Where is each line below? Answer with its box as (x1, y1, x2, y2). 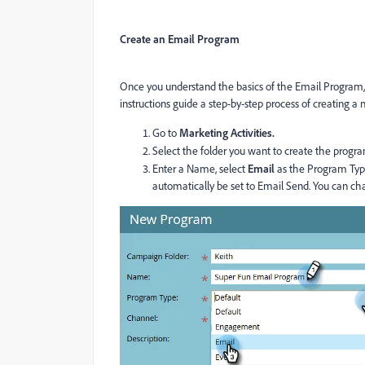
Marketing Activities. (179, 125, 275, 139)
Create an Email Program (120, 32, 240, 46)
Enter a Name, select (152, 161, 248, 176)
